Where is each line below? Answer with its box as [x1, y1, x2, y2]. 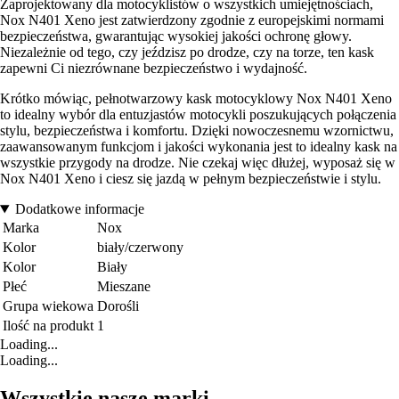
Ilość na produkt [3, 318, 94, 334]
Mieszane [97, 279, 151, 295]
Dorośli [97, 298, 139, 314]
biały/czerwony [97, 240, 183, 256]
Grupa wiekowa [3, 298, 94, 314]
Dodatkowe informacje [14, 201, 144, 217]
